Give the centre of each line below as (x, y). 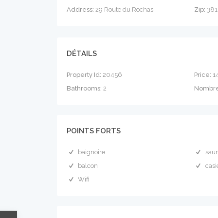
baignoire (92, 152)
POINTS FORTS (94, 131)
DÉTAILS (82, 54)
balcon (88, 166)
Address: (80, 9)
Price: (202, 75)
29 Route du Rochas (124, 9)
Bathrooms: (84, 88)
